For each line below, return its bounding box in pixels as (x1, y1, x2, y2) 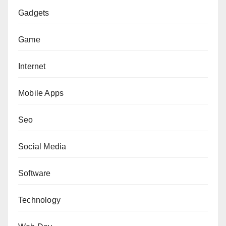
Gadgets (18, 8, 49, 17)
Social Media (18, 142, 67, 151)
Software (18, 168, 51, 178)
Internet (18, 62, 46, 71)
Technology (18, 195, 61, 204)
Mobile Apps (18, 88, 64, 97)
